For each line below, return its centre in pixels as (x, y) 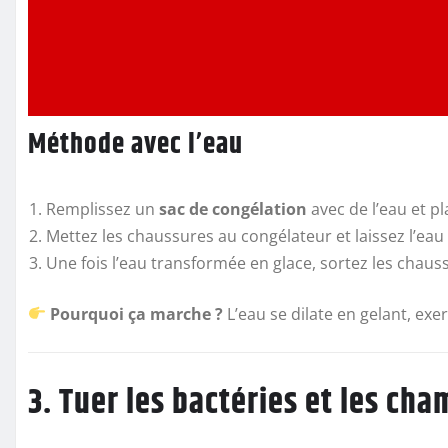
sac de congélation (233, 208)
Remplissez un (102, 208)
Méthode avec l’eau (135, 144)
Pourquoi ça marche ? (137, 313)
